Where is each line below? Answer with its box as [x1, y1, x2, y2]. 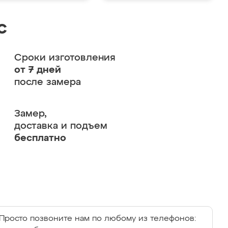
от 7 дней [14, 65, 61, 75]
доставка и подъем [14, 121, 107, 131]
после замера [14, 77, 81, 87]
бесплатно [14, 133, 66, 143]
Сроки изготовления [14, 53, 116, 63]
